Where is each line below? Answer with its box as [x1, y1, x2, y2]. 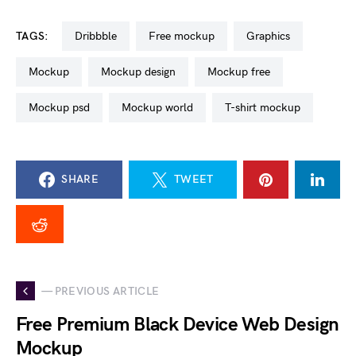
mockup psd [38, 101, 90, 114]
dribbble [82, 29, 117, 43]
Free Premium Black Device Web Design [16, 313, 339, 336]
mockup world [131, 101, 193, 114]
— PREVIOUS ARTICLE [41, 284, 160, 298]
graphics [254, 29, 290, 43]
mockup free [217, 65, 270, 79]
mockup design [110, 65, 176, 79]
